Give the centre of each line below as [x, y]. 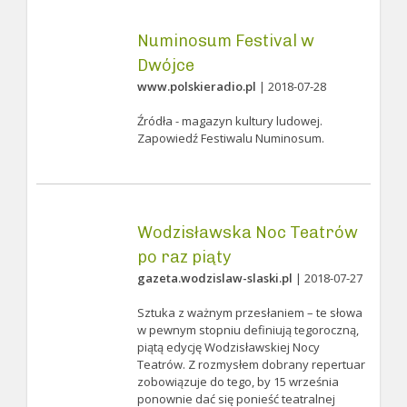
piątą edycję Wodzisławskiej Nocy [228, 347]
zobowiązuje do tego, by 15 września [238, 382]
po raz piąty [184, 257]
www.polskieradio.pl [196, 86]
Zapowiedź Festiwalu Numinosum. [230, 138]
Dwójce [165, 65]
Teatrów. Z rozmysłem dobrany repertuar [251, 364]
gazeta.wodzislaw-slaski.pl [214, 278]
